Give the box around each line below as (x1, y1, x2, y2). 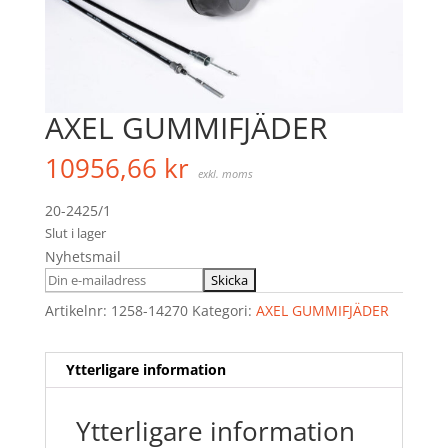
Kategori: (191, 300, 256, 320)
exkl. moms (197, 165, 253, 181)
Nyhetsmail (44, 246, 121, 266)
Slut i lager (44, 223, 106, 242)
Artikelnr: (44, 300, 111, 320)
